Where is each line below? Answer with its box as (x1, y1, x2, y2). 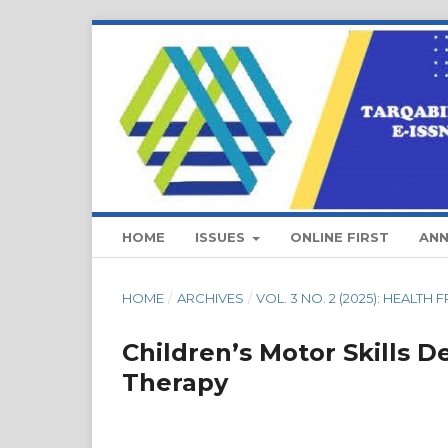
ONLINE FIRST (290, 229, 390, 246)
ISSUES (195, 229, 249, 246)
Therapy (122, 368, 228, 398)
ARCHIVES (176, 290, 244, 307)
